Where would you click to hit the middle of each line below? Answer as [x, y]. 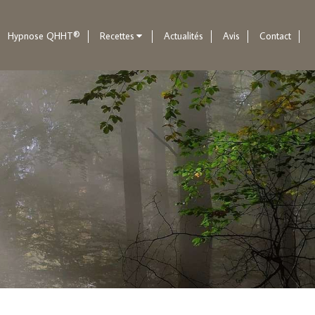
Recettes [117, 36]
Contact [275, 36]
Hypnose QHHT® [44, 36]
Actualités [184, 36]
